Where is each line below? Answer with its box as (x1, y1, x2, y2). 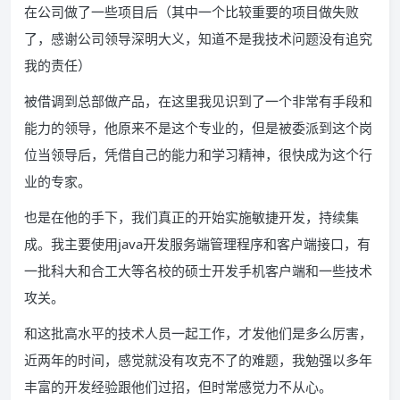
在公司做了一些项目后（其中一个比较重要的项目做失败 (24, 3, 359, 21)
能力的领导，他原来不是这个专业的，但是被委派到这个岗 (24, 119, 372, 137)
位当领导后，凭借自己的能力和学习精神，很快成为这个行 (24, 146, 372, 163)
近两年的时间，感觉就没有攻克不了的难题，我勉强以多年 (24, 351, 372, 369)
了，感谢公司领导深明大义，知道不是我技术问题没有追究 (24, 29, 372, 47)
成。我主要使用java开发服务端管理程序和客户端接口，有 (24, 235, 371, 253)
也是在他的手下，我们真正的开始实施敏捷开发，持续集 (24, 208, 359, 226)
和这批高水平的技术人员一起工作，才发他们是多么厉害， (24, 324, 372, 342)
